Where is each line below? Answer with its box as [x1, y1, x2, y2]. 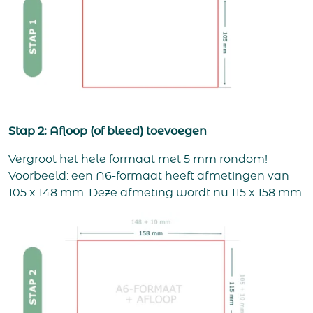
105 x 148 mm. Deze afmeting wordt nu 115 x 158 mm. [8, 187, 304, 198]
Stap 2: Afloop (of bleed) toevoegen [8, 125, 207, 137]
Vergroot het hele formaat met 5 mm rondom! [8, 153, 268, 165]
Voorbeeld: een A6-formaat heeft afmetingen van [8, 170, 289, 182]
